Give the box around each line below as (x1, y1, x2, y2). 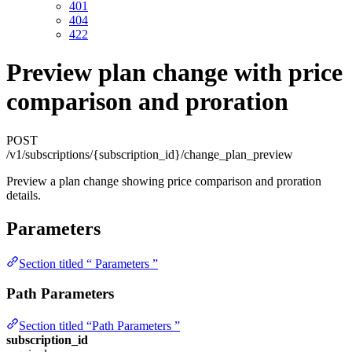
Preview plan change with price (6, 58, 343, 87)
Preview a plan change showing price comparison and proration (6, 174, 321, 188)
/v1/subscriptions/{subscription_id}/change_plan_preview (6, 147, 293, 161)
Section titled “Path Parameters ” (19, 318, 180, 332)
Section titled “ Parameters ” (19, 256, 158, 270)
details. (6, 188, 41, 202)
